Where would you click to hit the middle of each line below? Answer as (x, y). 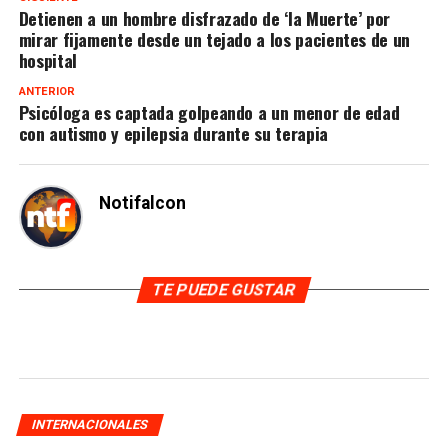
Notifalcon (142, 202)
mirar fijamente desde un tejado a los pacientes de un (214, 38)
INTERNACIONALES (89, 424)
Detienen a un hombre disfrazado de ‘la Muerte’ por (204, 17)
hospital (47, 59)
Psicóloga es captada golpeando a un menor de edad (209, 111)
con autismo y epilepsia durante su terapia (173, 132)
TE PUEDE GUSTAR (224, 289)
